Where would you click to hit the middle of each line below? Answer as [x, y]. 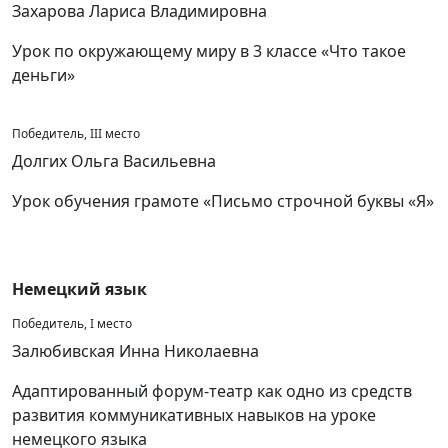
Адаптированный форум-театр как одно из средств [212, 391]
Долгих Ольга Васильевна [114, 161]
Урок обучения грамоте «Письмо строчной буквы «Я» [223, 201]
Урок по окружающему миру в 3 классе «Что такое [209, 51]
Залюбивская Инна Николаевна [135, 351]
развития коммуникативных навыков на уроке [194, 415]
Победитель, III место [76, 133]
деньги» [43, 75]
